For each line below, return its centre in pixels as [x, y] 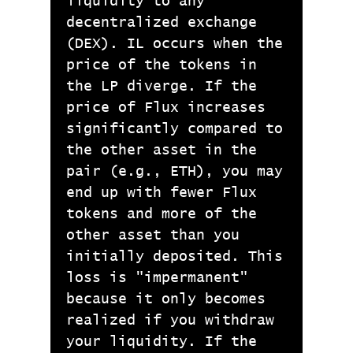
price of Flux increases [166, 108]
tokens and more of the [162, 214]
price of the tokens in [162, 65]
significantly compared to [175, 129]
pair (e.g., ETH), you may [175, 172]
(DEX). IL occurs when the [175, 44]
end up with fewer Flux [162, 193]
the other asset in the [162, 150]
